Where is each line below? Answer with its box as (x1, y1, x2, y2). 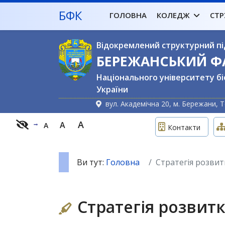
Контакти (168, 123, 200, 132)
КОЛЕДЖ (157, 10, 190, 20)
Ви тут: (77, 157, 106, 168)
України (96, 84, 128, 95)
